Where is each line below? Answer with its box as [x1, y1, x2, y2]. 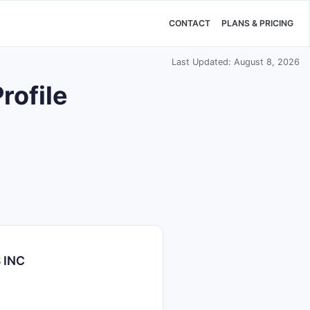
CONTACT [169, 18, 210, 29]
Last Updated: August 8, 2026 [172, 57, 300, 67]
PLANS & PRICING [221, 18, 293, 29]
